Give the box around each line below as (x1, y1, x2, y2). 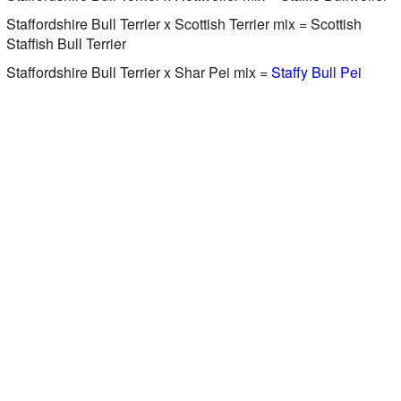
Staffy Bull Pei (270, 61, 362, 82)
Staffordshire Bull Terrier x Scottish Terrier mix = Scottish (5, 13, 362, 34)
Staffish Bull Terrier (5, 32, 126, 54)
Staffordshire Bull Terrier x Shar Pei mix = (5, 61, 271, 82)
